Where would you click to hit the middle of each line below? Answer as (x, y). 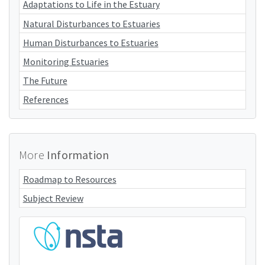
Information (78, 154)
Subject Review (53, 198)
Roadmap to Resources (70, 179)
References (46, 100)
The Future (45, 81)
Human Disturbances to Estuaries (91, 42)
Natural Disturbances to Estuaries (91, 23)
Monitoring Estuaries (66, 61)
